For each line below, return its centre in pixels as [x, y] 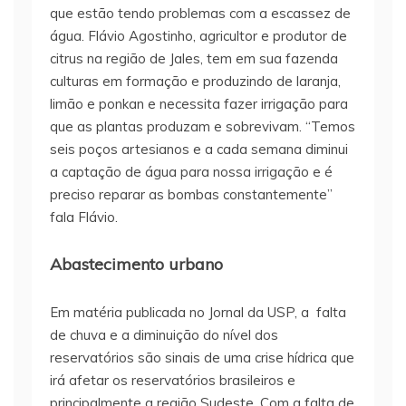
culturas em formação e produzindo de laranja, [195, 82]
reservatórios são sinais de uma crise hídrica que [202, 358]
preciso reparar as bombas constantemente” [191, 195]
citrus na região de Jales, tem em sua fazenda [194, 59]
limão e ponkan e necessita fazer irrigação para [199, 104]
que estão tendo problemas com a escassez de [200, 14]
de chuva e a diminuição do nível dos [164, 335]
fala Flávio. [84, 217]
